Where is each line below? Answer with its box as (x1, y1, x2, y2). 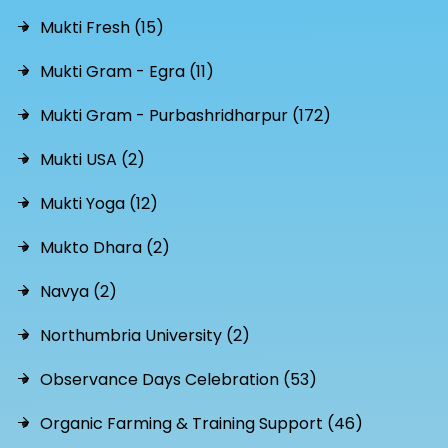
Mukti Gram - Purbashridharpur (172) (40, 104, 331, 127)
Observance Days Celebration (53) (40, 368, 317, 391)
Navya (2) (40, 280, 117, 303)
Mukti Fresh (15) (40, 16, 164, 39)
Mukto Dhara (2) (40, 236, 170, 259)
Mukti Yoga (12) (40, 192, 158, 215)
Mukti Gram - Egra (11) (40, 60, 214, 83)
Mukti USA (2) (40, 148, 145, 171)
